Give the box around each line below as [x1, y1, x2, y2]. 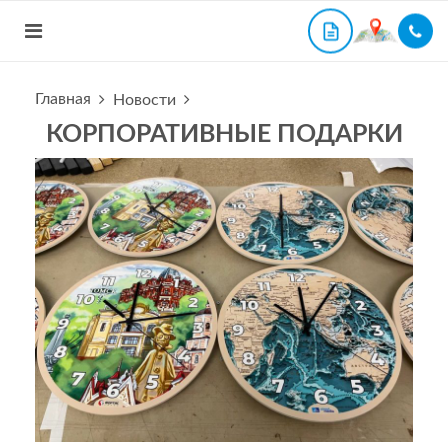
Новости [113, 92, 176, 108]
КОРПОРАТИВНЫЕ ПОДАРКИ [45, 122, 403, 147]
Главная [35, 91, 91, 107]
